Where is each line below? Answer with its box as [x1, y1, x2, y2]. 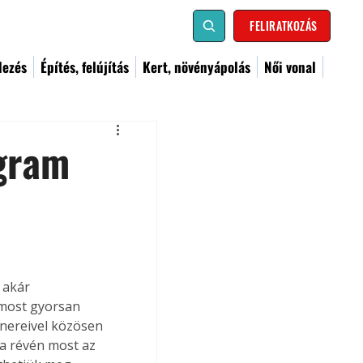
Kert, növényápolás [143, 57, 250, 77]
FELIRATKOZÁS [250, 17, 318, 34]
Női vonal [264, 57, 316, 77]
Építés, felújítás [41, 57, 129, 77]
